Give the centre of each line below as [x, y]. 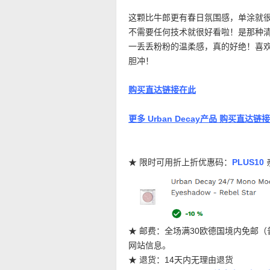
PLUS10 [248, 162]
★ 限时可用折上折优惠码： [180, 162]
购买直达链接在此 [162, 90]
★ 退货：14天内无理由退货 [181, 259]
